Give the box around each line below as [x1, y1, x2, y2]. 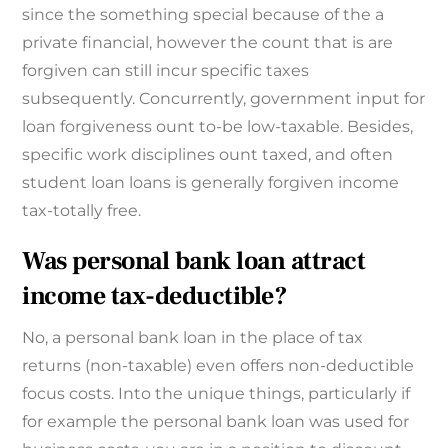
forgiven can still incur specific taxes [22, 60, 310, 80]
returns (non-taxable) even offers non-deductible [22, 356, 415, 376]
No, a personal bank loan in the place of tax [22, 328, 364, 348]
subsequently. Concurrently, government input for [22, 88, 426, 108]
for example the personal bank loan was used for [22, 412, 410, 432]
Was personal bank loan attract [22, 244, 366, 278]
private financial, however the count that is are [22, 32, 394, 52]
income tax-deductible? [22, 279, 288, 313]
